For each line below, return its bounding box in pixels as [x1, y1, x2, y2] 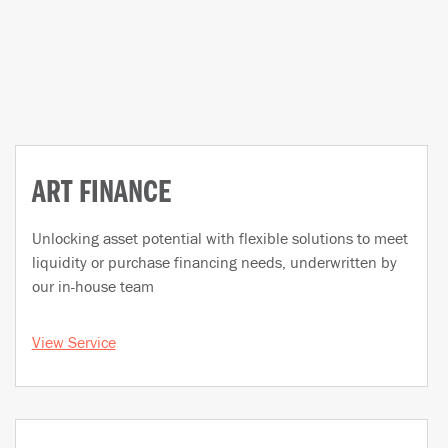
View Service [31, 331, 116, 352]
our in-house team [31, 275, 154, 296]
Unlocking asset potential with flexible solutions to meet [31, 227, 408, 248]
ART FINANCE [31, 180, 190, 207]
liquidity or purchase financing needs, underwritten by [31, 251, 397, 272]
